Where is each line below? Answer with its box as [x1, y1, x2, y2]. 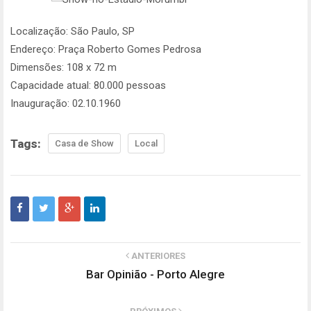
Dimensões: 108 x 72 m [10, 61, 117, 74]
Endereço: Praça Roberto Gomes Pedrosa [10, 43, 201, 56]
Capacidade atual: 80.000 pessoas [10, 79, 166, 92]
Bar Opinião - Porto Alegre [86, 267, 225, 281]
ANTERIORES [129, 251, 185, 261]
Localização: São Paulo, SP [10, 25, 135, 37]
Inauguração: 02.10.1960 [10, 97, 121, 110]
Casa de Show [55, 138, 114, 149]
